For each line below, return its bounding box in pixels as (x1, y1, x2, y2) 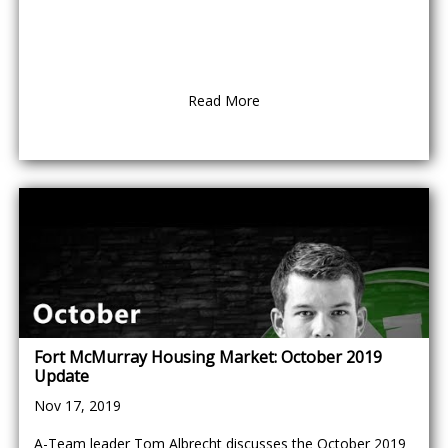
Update (34, 365, 89, 387)
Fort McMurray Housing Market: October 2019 (34, 346, 382, 368)
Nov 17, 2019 (34, 396, 121, 415)
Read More (188, 91, 260, 110)
